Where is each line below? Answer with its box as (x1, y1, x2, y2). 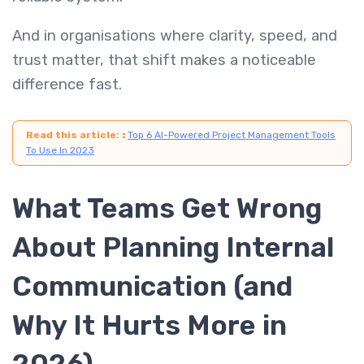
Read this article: (26, 128, 122, 141)
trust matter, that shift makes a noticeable (12, 51, 316, 70)
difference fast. (12, 76, 126, 94)
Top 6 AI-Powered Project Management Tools (128, 128, 336, 141)
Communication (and (12, 269, 292, 303)
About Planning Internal (12, 230, 334, 264)
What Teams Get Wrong (12, 191, 322, 225)
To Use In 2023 (26, 144, 94, 156)
